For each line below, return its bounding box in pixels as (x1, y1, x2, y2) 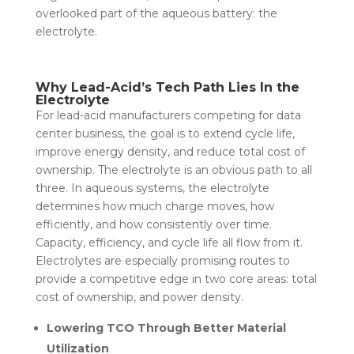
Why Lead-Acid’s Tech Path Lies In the (35, 79, 299, 95)
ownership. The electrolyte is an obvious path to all (35, 162, 312, 177)
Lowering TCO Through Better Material (46, 320, 286, 335)
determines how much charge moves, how (35, 198, 274, 213)
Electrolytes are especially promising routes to (35, 253, 290, 268)
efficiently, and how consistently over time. (35, 217, 272, 232)
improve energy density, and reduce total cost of (35, 144, 305, 159)
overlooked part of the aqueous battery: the (35, 6, 277, 21)
